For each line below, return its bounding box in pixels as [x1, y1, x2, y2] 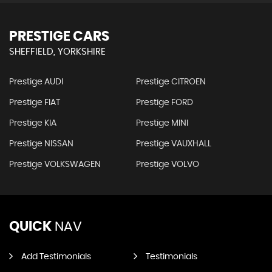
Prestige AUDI [9, 78, 63, 86]
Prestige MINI [135, 119, 188, 127]
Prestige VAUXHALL [135, 140, 211, 148]
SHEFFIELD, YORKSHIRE [9, 47, 106, 56]
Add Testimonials [21, 253, 91, 261]
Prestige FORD [135, 98, 193, 107]
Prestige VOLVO [135, 160, 199, 169]
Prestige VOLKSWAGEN [9, 160, 101, 169]
